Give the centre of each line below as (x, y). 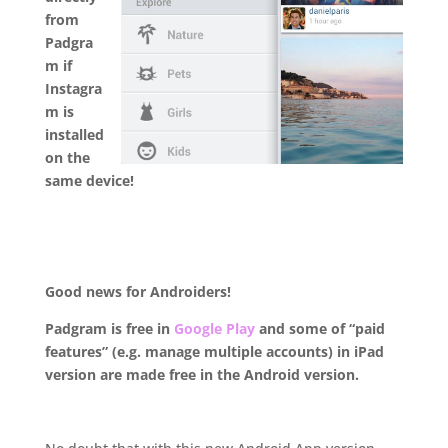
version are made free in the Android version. (201, 375)
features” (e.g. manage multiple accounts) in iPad (214, 352)
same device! (89, 181)
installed (74, 135)
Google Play (216, 329)
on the (67, 158)
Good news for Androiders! (137, 292)
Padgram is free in (109, 329)
